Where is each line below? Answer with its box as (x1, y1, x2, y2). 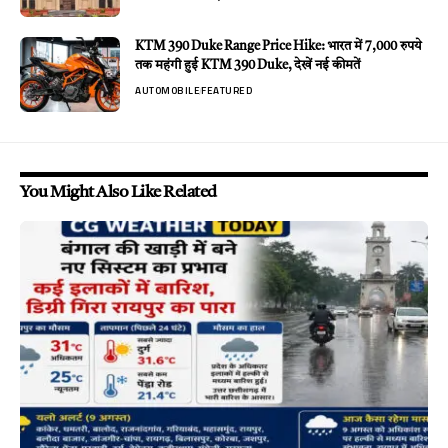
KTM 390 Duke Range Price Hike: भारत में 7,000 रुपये (135, 40, 422, 54)
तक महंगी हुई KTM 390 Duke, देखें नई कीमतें (135, 59, 360, 73)
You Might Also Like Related (20, 184, 217, 202)
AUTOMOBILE (135, 83, 200, 99)
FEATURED (201, 83, 252, 99)
